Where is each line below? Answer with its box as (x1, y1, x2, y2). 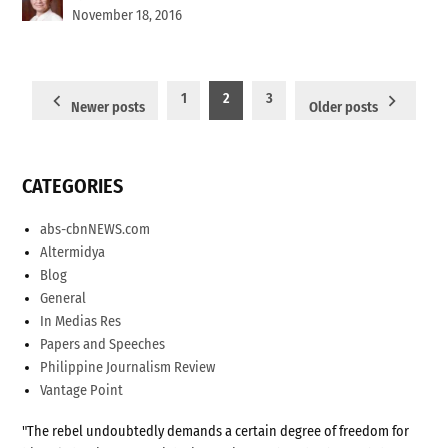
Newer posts (70, 98, 145, 116)
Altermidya (40, 244, 106, 262)
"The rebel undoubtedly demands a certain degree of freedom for (22, 423, 410, 441)
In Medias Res (40, 313, 122, 331)
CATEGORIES (22, 174, 124, 199)
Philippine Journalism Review (40, 359, 216, 377)
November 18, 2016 (71, 6, 182, 24)
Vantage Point (40, 382, 124, 400)
